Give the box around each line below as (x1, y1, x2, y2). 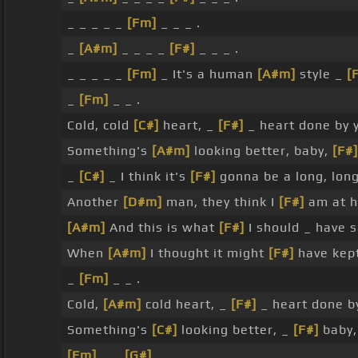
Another (66, 194, 123, 210)
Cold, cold (66, 117, 133, 133)
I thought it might (145, 245, 268, 261)
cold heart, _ (141, 296, 231, 312)
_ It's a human (156, 66, 257, 82)
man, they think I (161, 194, 279, 210)
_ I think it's (104, 169, 190, 185)
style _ (295, 66, 347, 82)
